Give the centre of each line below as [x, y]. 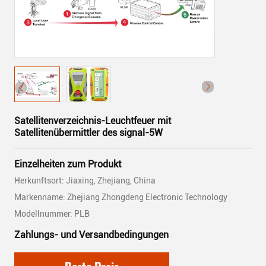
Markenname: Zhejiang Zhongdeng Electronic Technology [121, 197]
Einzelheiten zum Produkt [68, 164]
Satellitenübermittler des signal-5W [88, 133]
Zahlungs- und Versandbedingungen [91, 235]
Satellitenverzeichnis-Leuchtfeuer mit [93, 121]
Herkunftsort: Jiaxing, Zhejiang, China [85, 180]
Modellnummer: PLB [52, 214]
